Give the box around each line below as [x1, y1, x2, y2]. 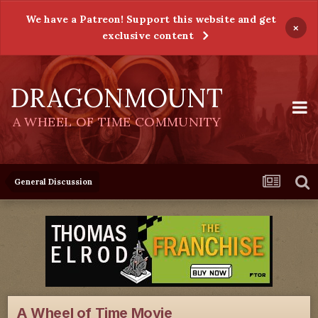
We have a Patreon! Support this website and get [25, 13, 276, 26]
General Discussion [14, 177, 92, 187]
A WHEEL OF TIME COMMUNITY [12, 114, 221, 130]
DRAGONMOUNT [11, 82, 223, 114]
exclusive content [102, 29, 194, 42]
